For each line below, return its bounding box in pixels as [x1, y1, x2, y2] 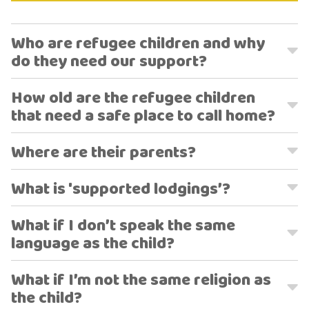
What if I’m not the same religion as [11, 267, 271, 294]
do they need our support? [11, 48, 207, 75]
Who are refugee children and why [11, 30, 265, 57]
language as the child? [11, 230, 175, 257]
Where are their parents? [11, 139, 196, 166]
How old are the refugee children [11, 85, 255, 112]
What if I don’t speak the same [11, 212, 235, 239]
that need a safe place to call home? [11, 103, 275, 130]
